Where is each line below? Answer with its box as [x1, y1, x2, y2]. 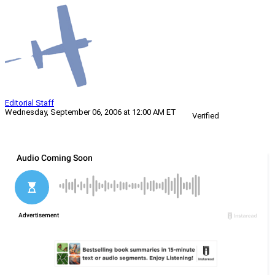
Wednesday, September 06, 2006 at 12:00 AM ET [5, 107, 176, 117]
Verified [192, 111, 219, 121]
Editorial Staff [5, 98, 54, 108]
